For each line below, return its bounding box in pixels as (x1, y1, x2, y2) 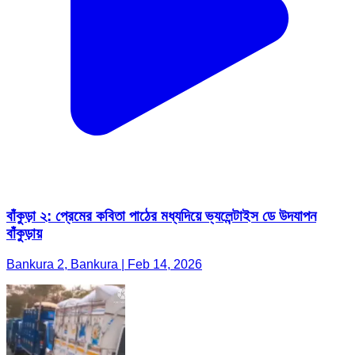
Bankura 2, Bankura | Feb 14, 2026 (6, 257, 202, 271)
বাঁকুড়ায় (6, 225, 42, 242)
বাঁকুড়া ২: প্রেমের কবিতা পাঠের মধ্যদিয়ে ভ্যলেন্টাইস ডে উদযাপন (6, 208, 316, 225)
